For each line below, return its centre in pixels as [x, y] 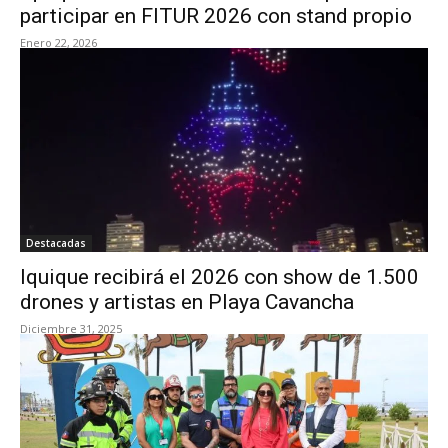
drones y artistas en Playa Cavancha [187, 302]
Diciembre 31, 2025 [71, 328]
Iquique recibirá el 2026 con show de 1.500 [219, 277]
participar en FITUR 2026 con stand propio [216, 16]
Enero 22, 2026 [58, 42]
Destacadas [56, 243]
